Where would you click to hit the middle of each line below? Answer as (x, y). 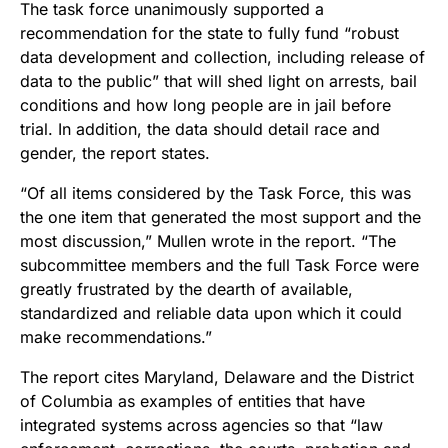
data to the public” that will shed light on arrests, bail (218, 81)
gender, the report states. (115, 153)
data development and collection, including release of (222, 57)
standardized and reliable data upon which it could (211, 313)
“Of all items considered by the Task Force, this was (215, 193)
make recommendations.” (116, 337)
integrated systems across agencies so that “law (201, 425)
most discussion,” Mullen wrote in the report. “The (208, 241)
